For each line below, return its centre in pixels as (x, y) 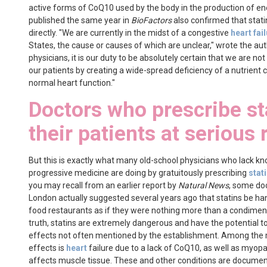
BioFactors (151, 20)
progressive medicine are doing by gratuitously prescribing (139, 173)
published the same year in (80, 20)
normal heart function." (72, 83)
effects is (47, 248)
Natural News (204, 185)
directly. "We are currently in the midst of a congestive (130, 33)
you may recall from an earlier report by (103, 185)
